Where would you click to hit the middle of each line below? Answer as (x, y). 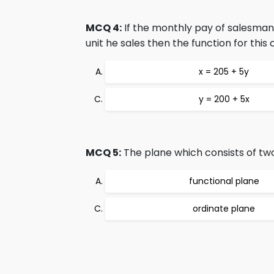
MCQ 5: (103, 153)
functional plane (224, 181)
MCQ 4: (104, 28)
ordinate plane (224, 209)
